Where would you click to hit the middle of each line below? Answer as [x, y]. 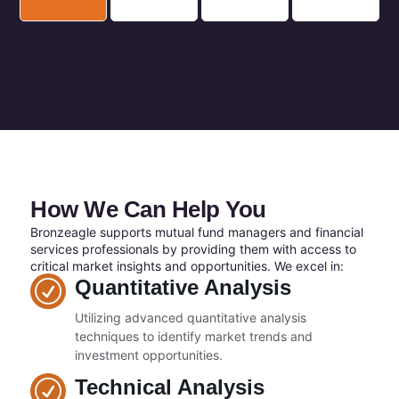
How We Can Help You [148, 209]
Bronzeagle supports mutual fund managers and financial [197, 232]
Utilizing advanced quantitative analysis [191, 318]
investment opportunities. [149, 355]
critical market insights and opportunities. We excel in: [187, 265]
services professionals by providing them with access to [193, 248]
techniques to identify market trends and [194, 337]
